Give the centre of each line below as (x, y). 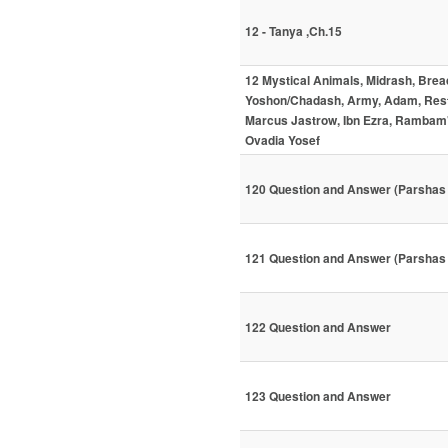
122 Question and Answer (318, 327)
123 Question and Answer (318, 396)
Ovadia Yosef (282, 140)
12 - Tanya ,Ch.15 (293, 31)
